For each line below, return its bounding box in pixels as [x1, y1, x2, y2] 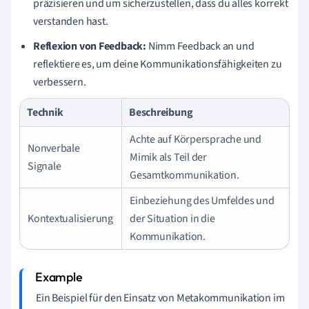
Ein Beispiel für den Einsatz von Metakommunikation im [36, 290, 285, 306]
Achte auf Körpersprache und [130, 132, 262, 147]
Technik [27, 105, 63, 120]
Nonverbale [28, 141, 80, 156]
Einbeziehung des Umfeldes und [130, 193, 275, 208]
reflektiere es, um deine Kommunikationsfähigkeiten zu [33, 57, 282, 72]
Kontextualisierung [28, 211, 114, 226]
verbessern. [33, 74, 86, 90]
